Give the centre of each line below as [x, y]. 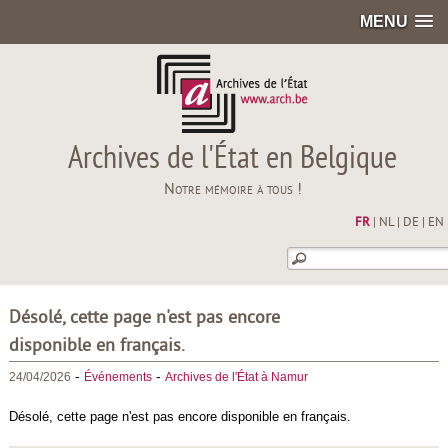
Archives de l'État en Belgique [233, 160]
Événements [117, 377]
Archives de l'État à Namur [236, 377]
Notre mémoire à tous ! [232, 190]
